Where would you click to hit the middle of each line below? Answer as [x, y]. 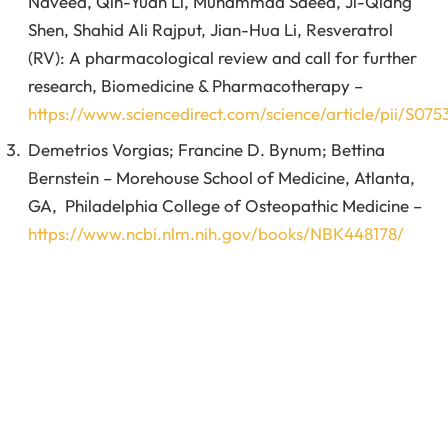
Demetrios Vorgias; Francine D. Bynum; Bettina [206, 149]
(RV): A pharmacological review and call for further [222, 58]
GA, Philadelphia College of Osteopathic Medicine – [225, 205]
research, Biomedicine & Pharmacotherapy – [195, 86]
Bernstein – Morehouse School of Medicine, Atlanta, [221, 177]
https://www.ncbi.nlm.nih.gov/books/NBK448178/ [216, 233]
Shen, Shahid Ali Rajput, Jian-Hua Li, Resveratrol [210, 30]
